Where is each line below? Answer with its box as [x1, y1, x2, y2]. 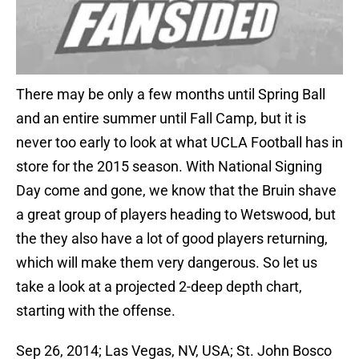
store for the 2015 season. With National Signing [16, 158, 322, 175]
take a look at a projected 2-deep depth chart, [16, 278, 302, 296]
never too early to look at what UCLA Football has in [16, 134, 343, 151]
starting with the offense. [16, 302, 175, 320]
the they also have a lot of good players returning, [16, 230, 328, 248]
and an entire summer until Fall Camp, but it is [16, 110, 306, 127]
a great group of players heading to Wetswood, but [16, 206, 336, 224]
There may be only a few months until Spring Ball [16, 86, 325, 103]
